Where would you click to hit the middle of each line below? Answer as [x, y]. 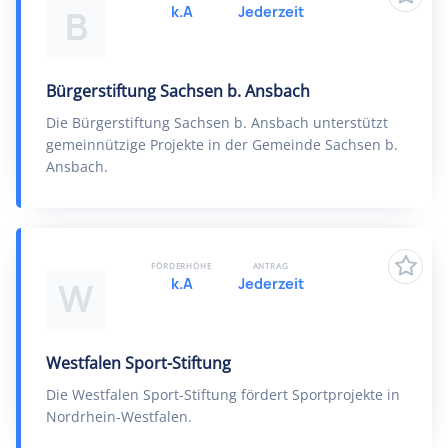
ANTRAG [270, 265]
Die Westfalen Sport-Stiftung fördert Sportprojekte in [223, 394]
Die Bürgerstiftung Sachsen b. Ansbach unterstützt [217, 122]
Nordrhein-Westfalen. [119, 416]
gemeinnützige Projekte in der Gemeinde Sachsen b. [222, 144]
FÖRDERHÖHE [181, 265]
